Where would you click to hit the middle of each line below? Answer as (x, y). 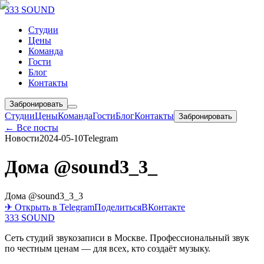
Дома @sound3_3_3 (44, 196)
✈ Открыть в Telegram (49, 207)
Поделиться (118, 207)
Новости (22, 138)
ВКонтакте (163, 207)
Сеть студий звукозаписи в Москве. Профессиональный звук (127, 237)
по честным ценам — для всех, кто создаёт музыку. (108, 248)
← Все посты (32, 128)
